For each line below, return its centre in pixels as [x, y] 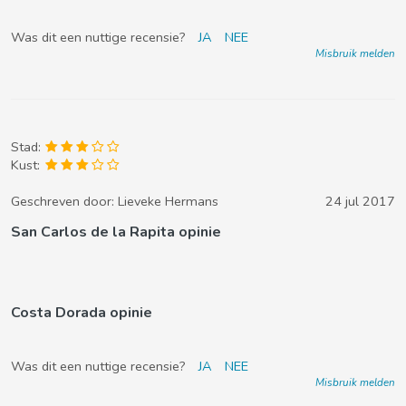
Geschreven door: [64, 201]
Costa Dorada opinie [82, 313]
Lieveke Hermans [168, 201]
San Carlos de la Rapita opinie [116, 232]
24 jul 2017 [360, 201]
